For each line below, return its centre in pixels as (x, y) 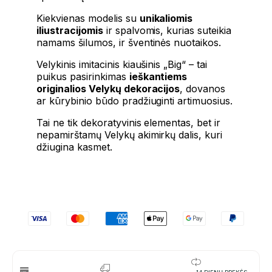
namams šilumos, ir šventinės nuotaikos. (129, 43)
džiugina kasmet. (74, 147)
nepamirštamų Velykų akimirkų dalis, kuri (130, 135)
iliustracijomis (70, 31)
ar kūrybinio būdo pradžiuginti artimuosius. (135, 101)
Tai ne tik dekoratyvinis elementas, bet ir (129, 123)
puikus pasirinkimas (83, 77)
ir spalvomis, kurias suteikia (167, 31)
